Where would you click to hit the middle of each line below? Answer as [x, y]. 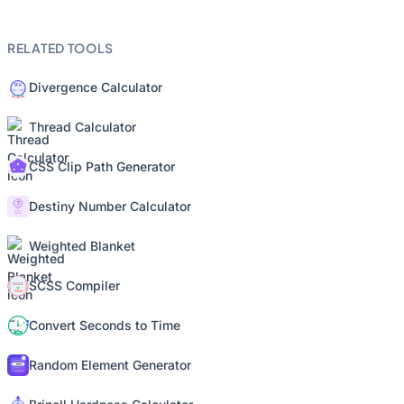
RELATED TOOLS [61, 48]
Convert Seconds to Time [105, 325]
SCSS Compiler [74, 285]
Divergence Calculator [96, 87]
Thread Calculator [83, 127]
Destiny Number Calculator [110, 206]
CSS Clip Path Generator [102, 166]
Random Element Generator [110, 365]
